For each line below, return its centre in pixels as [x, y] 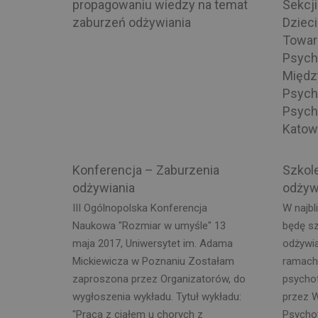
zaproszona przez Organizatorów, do [159, 279]
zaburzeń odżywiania [132, 22]
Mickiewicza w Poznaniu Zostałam [153, 261]
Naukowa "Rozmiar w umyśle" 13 [149, 226]
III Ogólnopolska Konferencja [140, 208]
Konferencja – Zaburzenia [146, 170]
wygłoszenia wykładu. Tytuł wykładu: [157, 297]
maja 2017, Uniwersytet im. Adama [153, 243]
